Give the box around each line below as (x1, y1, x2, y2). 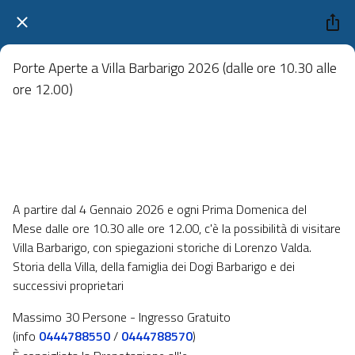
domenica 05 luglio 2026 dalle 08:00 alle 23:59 (25, 168, 189, 181)
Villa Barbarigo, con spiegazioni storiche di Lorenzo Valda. (13, 237, 311, 257)
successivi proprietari (13, 275, 124, 295)
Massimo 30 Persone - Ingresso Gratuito (13, 307, 231, 326)
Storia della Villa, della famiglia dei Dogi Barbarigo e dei (13, 256, 295, 276)
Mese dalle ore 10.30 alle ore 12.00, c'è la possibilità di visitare (13, 218, 341, 238)
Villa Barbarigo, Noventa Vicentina (24, 132, 138, 144)
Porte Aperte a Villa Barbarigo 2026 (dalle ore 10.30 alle (13, 57, 337, 78)
